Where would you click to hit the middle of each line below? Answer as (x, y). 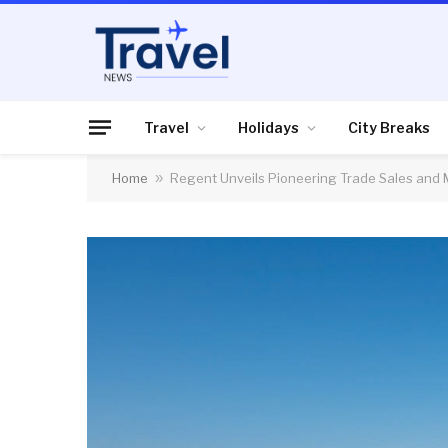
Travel (166, 127)
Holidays (268, 127)
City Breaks (389, 127)
